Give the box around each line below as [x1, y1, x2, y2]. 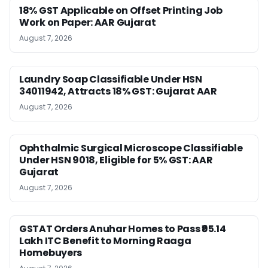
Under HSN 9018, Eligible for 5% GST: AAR [19, 153, 213, 167]
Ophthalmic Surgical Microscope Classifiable [19, 141, 243, 155]
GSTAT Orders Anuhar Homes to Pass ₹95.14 [19, 221, 226, 236]
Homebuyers [19, 245, 83, 260]
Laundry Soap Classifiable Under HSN [19, 72, 202, 86]
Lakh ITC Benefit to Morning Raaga [19, 233, 191, 248]
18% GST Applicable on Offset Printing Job [19, 3, 223, 17]
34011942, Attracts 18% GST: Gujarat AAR [19, 84, 217, 98]
